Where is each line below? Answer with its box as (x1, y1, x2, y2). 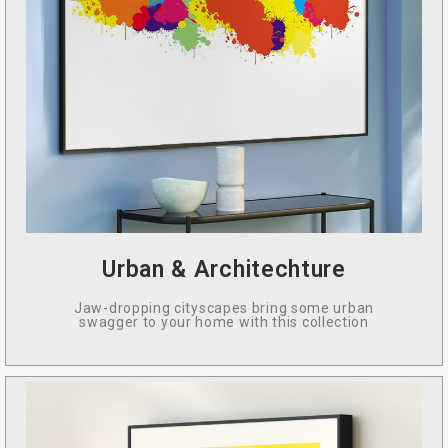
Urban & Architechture (102, 256, 346, 284)
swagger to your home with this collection (79, 314, 369, 331)
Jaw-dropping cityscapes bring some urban (74, 300, 374, 317)
